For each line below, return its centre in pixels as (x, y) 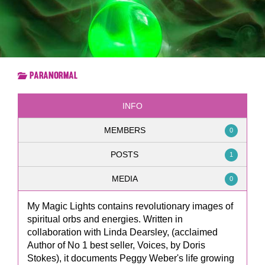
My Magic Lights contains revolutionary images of (130, 206)
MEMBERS (125, 130)
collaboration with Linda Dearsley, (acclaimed (122, 232)
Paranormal (54, 75)
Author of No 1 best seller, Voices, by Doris (116, 245)
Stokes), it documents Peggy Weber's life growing (131, 258)
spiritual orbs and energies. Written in (105, 219)
